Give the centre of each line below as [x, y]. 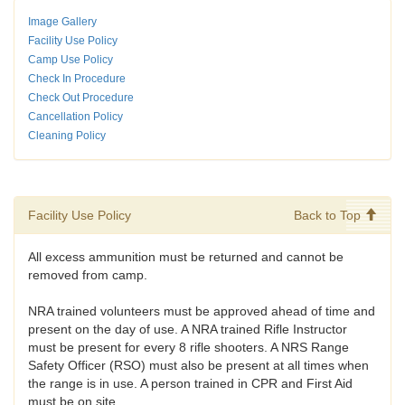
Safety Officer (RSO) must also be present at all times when [198, 366]
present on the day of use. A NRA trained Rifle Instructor [188, 330]
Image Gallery [62, 22]
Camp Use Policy [71, 60]
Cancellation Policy [75, 117]
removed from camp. [88, 275]
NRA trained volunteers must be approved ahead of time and [202, 311]
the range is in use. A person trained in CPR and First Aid [190, 384]
